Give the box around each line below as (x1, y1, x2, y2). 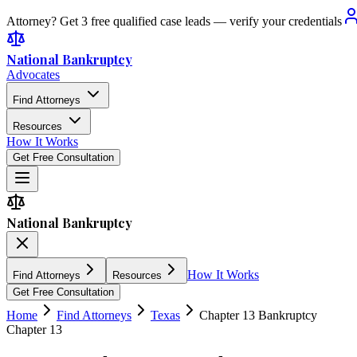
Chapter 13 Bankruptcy (199, 308, 317, 322)
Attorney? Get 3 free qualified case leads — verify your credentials (6, 14, 342, 28)
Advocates (6, 68, 60, 81)
